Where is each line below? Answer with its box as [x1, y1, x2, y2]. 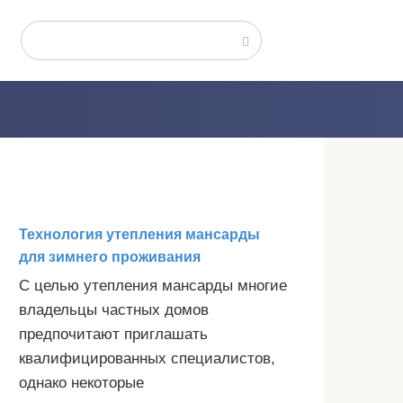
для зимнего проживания [19, 249, 201, 264]
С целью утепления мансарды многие [19, 277, 287, 294]
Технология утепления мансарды [19, 227, 260, 242]
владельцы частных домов [19, 301, 209, 318]
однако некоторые [19, 374, 144, 391]
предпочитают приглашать [19, 326, 208, 343]
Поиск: [21, 24, 74, 43]
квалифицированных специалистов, [19, 350, 275, 367]
